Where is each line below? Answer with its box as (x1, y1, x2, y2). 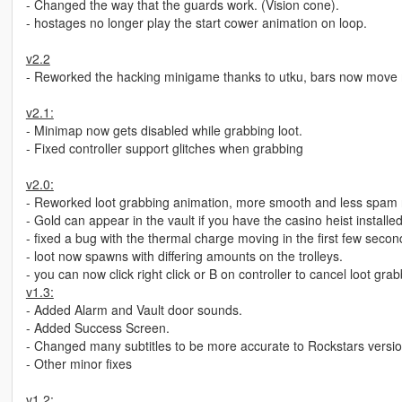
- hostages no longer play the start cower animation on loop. (25, 13, 367, 32)
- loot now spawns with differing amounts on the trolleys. (25, 247, 343, 266)
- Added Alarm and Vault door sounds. (25, 301, 242, 319)
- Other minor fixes (25, 354, 132, 373)
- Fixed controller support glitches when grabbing (25, 139, 303, 158)
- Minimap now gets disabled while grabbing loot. (25, 121, 302, 140)
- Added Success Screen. (25, 319, 170, 337)
